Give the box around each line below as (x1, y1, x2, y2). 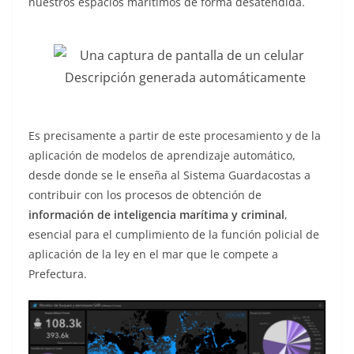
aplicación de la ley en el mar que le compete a (28, 247, 278, 262)
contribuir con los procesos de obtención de (28, 187, 262, 203)
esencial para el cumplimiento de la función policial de (28, 227, 319, 243)
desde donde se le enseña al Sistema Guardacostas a (28, 168, 311, 183)
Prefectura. (28, 266, 87, 282)
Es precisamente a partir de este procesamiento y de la (28, 128, 321, 144)
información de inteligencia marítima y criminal (28, 207, 284, 223)
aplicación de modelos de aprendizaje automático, (28, 148, 296, 164)
